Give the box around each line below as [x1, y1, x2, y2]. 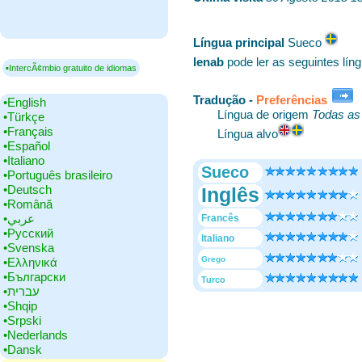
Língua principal [193, 36, 284, 49]
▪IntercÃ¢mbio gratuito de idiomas [6, 63, 137, 73]
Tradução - [193, 93, 256, 107]
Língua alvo [217, 127, 278, 141]
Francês [201, 213, 239, 223]
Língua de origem [217, 107, 312, 121]
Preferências [256, 93, 330, 107]
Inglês [201, 184, 259, 206]
